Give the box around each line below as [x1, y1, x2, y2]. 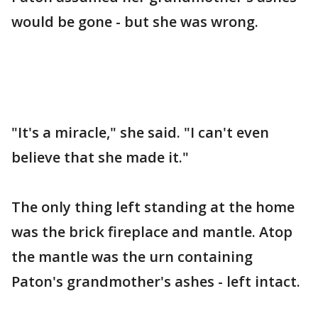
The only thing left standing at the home [11, 197, 295, 216]
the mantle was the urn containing [11, 247, 253, 266]
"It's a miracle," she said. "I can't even [11, 123, 269, 142]
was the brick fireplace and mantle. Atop [11, 222, 292, 241]
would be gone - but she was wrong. [11, 12, 258, 31]
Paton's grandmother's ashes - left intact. [11, 272, 300, 291]
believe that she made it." [11, 148, 189, 167]
